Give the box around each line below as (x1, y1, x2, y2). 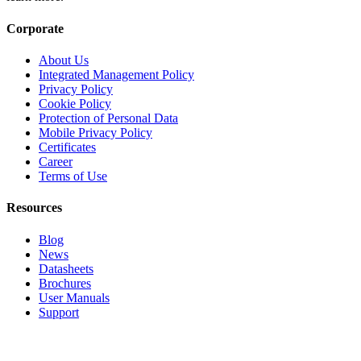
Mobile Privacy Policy (39, 125, 152, 139)
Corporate (6, 21, 64, 35)
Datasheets (39, 261, 93, 276)
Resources (6, 201, 62, 215)
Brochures (39, 276, 91, 290)
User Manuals (39, 290, 110, 305)
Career (39, 154, 73, 168)
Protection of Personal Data (39, 110, 178, 125)
